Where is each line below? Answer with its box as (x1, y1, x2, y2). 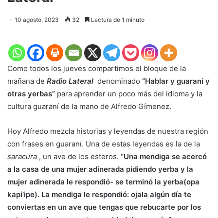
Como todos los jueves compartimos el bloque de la (7, 63, 186, 73)
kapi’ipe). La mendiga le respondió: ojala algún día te (7, 189, 191, 199)
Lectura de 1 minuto (90, 16, 145, 23)
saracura (7, 151, 37, 161)
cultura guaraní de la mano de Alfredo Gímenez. (7, 101, 171, 111)
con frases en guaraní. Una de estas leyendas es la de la (7, 139, 200, 148)
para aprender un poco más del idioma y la (55, 89, 202, 98)
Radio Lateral (45, 76, 95, 86)
